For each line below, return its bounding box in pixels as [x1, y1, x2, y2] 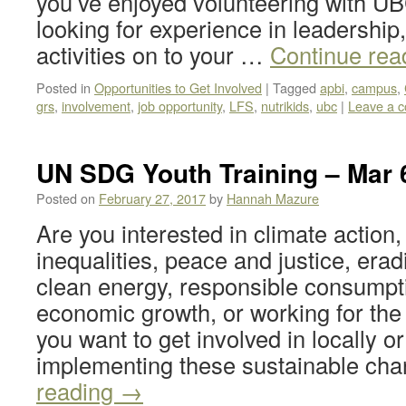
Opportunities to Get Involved [94, 78, 262, 97]
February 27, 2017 [99, 188, 206, 208]
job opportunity [138, 96, 222, 115]
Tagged [273, 78, 316, 97]
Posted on [36, 188, 95, 208]
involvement [62, 96, 130, 115]
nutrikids [261, 96, 309, 115]
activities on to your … [36, 38, 270, 71]
